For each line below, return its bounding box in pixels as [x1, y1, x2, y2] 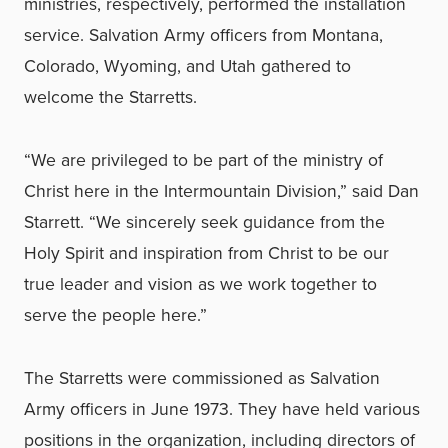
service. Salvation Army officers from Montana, [24, 22, 383, 49]
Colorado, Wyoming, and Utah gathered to [24, 53, 351, 80]
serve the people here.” [24, 302, 207, 329]
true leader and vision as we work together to [24, 271, 377, 298]
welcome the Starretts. [24, 84, 197, 111]
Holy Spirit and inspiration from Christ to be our [24, 240, 389, 267]
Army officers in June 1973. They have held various [24, 396, 420, 423]
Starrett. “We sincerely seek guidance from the [24, 209, 385, 236]
